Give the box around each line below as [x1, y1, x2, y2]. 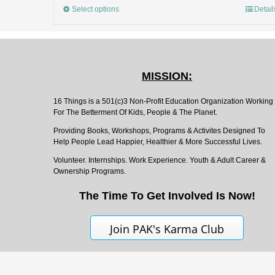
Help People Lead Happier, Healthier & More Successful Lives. [53, 137, 262, 146]
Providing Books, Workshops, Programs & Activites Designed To [53, 126, 265, 135]
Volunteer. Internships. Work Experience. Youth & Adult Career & [53, 156, 266, 165]
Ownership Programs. [53, 167, 126, 176]
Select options [72, 5, 119, 14]
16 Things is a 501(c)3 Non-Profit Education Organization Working [53, 97, 273, 106]
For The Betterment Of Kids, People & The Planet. [53, 108, 217, 117]
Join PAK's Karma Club [110, 222, 224, 236]
